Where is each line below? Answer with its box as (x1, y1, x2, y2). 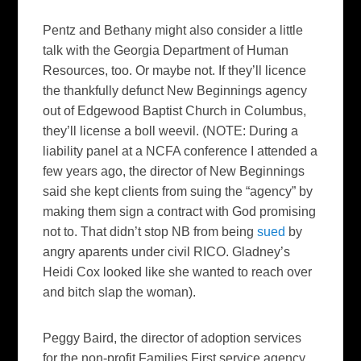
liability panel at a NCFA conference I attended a (43, 144, 318, 159)
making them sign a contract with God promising (43, 205, 317, 219)
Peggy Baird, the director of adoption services (43, 331, 302, 346)
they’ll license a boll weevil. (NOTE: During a (43, 124, 299, 139)
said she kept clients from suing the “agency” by (43, 185, 313, 199)
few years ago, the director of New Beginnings (43, 164, 305, 179)
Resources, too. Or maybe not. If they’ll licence (43, 64, 307, 78)
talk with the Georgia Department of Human (43, 44, 289, 58)
